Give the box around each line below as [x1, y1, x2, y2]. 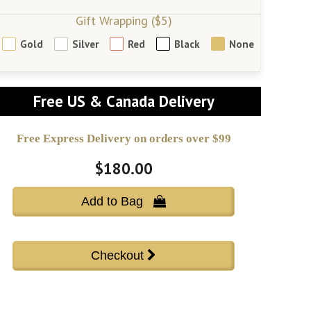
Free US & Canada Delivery [33, 91, 215, 112]
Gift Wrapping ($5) [75, 12, 172, 29]
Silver [72, 37, 99, 51]
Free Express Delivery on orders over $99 [16, 132, 231, 146]
